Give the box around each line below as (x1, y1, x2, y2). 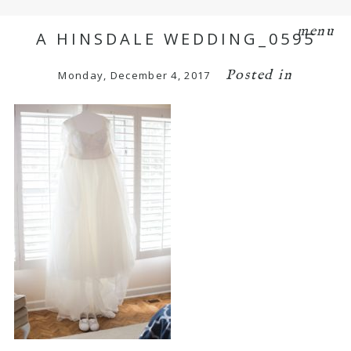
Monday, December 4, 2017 (58, 67, 211, 82)
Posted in (226, 66, 293, 85)
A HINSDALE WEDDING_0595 (35, 27, 316, 49)
